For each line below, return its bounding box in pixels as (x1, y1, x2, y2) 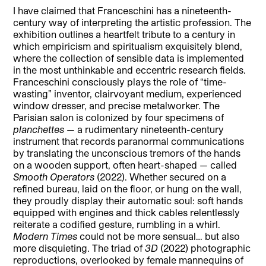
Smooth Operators (13, 171, 95, 183)
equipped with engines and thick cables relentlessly (13, 207, 240, 218)
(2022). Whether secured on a (94, 171, 227, 183)
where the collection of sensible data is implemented (13, 52, 245, 64)
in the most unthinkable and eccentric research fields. (13, 64, 246, 76)
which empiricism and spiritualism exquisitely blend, (13, 40, 243, 52)
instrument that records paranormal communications (13, 135, 245, 147)
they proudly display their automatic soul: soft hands (13, 195, 243, 207)
